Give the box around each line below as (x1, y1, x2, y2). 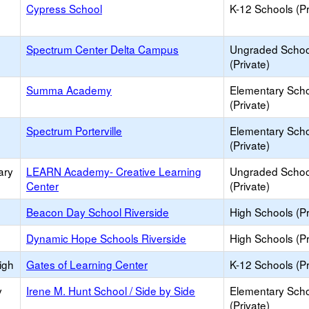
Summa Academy (26, 82, 112, 97)
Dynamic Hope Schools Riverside (26, 230, 186, 246)
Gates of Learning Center (26, 257, 148, 272)
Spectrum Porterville (26, 123, 122, 138)
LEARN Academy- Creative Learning (26, 163, 201, 179)
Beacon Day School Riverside (26, 204, 169, 219)
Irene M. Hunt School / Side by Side (26, 283, 195, 298)
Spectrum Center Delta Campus (26, 41, 179, 57)
